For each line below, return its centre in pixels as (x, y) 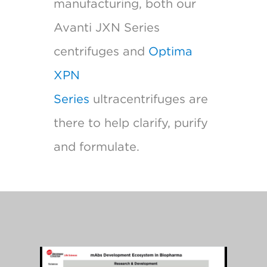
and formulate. (96, 146)
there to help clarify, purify (131, 122)
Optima (170, 51)
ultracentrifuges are (148, 99)
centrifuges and (101, 51)
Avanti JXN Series (106, 27)
